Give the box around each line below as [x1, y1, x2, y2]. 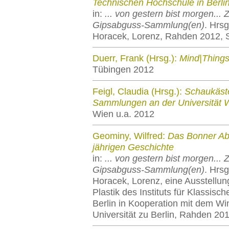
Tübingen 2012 [93, 64, 154, 75]
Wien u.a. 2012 [93, 109, 154, 119]
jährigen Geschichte [93, 142, 174, 152]
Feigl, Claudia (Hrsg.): [93, 86, 185, 97]
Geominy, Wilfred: [93, 131, 168, 141]
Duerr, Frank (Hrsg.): [93, 53, 179, 63]
